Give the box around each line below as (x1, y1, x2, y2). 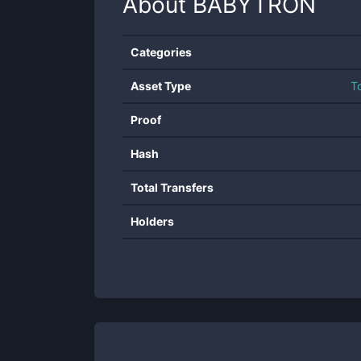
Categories (131, 45, 192, 59)
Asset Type (131, 79, 191, 93)
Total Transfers (131, 180, 214, 194)
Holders (131, 214, 174, 228)
